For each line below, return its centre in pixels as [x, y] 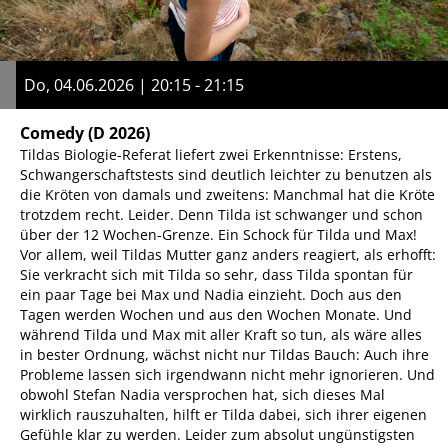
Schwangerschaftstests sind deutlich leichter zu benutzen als [226, 175]
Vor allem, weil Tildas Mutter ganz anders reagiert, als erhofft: [228, 255]
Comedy [52, 133]
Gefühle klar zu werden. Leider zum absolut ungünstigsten [217, 435]
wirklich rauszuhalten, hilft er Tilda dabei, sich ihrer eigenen [223, 415]
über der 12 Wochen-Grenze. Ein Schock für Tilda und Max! [218, 235]
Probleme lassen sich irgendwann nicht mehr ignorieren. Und [227, 375]
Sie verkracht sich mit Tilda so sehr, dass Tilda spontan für [216, 275]
